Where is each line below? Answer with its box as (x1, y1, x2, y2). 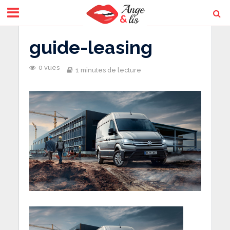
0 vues (38, 64, 60, 71)
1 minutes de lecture (75, 66, 141, 74)
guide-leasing (29, 36, 152, 58)
